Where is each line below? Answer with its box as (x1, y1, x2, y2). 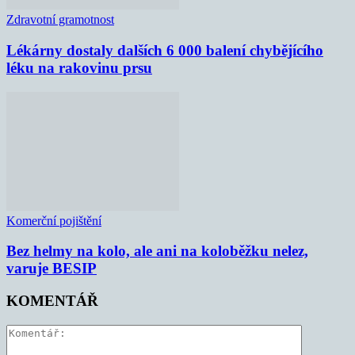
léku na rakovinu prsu (6, 59, 152, 76)
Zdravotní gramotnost (6, 13, 114, 27)
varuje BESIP (6, 260, 97, 277)
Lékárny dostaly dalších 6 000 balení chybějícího (6, 41, 323, 59)
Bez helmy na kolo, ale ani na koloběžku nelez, (6, 242, 308, 260)
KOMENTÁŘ (6, 292, 98, 310)
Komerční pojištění (6, 213, 101, 227)
